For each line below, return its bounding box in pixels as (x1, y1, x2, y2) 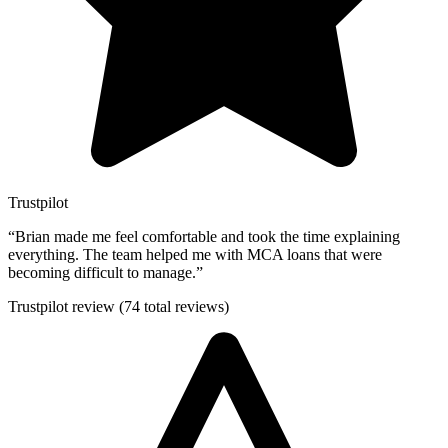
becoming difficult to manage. (8, 264, 196, 282)
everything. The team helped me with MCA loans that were (8, 246, 382, 264)
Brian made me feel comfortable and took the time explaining (15, 228, 400, 246)
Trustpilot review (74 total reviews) (8, 298, 229, 316)
